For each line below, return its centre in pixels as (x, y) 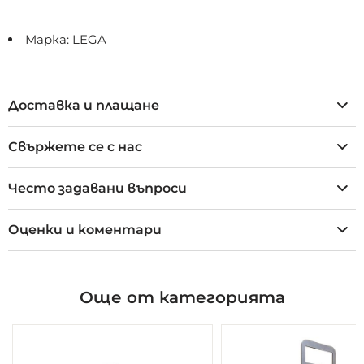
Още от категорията (182, 298)
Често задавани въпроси (97, 188)
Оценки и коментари (85, 230)
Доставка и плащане (84, 106)
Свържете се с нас (75, 147)
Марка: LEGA (66, 40)
